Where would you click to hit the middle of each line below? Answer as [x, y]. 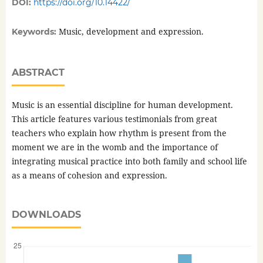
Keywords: [35, 32]
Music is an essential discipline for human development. [122, 105]
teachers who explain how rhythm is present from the [119, 133]
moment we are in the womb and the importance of [114, 147]
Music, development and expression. [131, 32]
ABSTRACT [38, 73]
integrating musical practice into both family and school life [129, 161]
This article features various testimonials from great [114, 119]
